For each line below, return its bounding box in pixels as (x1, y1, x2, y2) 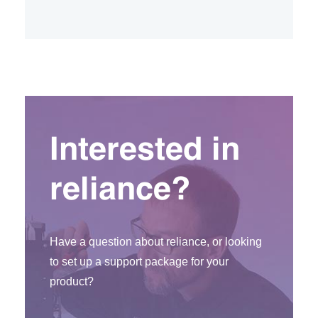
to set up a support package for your (50, 255, 229, 268)
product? (50, 275, 94, 287)
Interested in (50, 134, 240, 167)
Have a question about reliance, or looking (50, 235, 262, 248)
